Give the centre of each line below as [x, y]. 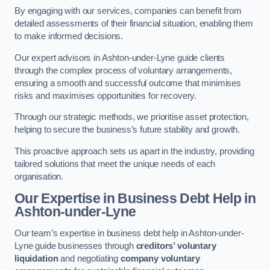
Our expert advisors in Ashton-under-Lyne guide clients [120, 58]
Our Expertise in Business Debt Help [128, 199]
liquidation [36, 259]
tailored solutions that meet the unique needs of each [115, 164]
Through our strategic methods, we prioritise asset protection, [132, 117]
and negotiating [89, 259]
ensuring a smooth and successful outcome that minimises [128, 83]
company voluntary [160, 259]
